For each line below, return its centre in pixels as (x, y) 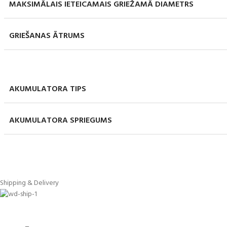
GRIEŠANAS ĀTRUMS (47, 36)
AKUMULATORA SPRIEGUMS (61, 121)
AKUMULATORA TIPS (48, 89)
